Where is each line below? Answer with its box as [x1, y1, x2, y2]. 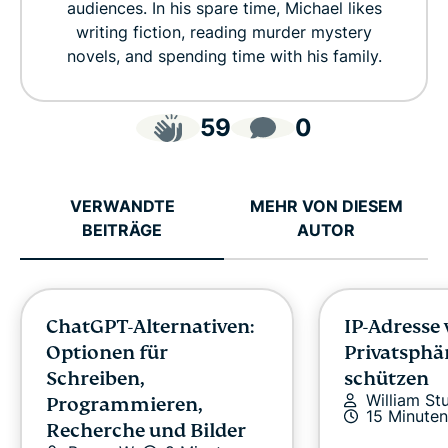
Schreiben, [46, 366, 144, 390]
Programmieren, [46, 392, 202, 416]
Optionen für [46, 340, 168, 364]
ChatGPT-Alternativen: [46, 314, 254, 338]
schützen [344, 366, 429, 390]
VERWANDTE [69, 195, 175, 216]
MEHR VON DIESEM [249, 195, 403, 216]
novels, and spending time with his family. [66, 45, 382, 66]
